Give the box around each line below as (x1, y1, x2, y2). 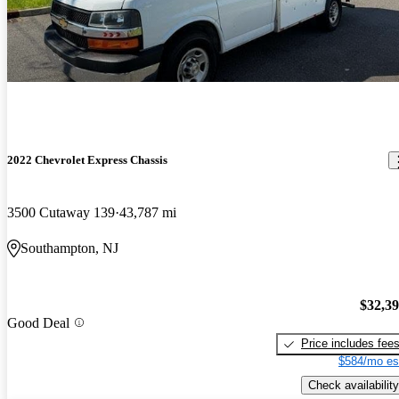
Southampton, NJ (20, 240, 118, 256)
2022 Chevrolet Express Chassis (7, 153, 167, 167)
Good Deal (7, 314, 69, 330)
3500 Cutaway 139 (7, 205, 115, 221)
